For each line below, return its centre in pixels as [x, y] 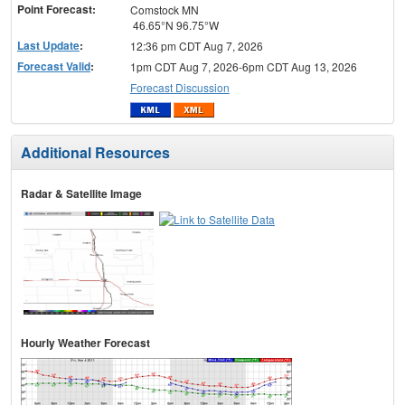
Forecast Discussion [179, 87]
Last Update [48, 45]
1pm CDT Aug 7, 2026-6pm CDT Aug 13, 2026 [243, 66]
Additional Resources [95, 153]
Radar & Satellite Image [81, 194]
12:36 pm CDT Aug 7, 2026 [196, 45]
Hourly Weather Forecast [85, 343]
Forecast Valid [54, 66]
